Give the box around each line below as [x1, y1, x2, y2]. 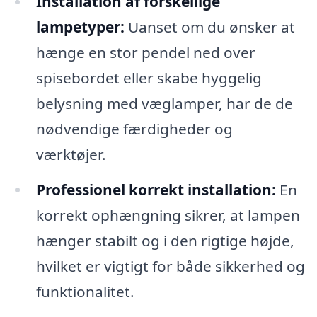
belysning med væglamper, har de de [35, 93, 293, 114]
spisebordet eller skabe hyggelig [35, 68, 262, 88]
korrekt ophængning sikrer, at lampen [35, 205, 300, 226]
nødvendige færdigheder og [35, 119, 233, 139]
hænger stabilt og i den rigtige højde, [35, 231, 294, 251]
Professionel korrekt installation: [35, 180, 276, 200]
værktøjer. [35, 144, 106, 165]
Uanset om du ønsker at [124, 17, 295, 38]
